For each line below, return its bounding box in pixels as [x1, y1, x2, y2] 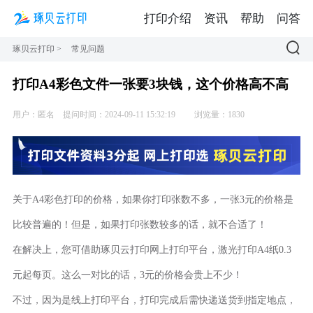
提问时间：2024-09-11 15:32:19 [56, 110, 175, 120]
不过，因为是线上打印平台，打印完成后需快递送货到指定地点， [12, 295, 296, 306]
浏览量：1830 [187, 110, 245, 120]
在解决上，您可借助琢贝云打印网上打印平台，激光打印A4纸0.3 [12, 245, 291, 256]
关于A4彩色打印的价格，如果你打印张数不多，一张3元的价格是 [12, 194, 293, 205]
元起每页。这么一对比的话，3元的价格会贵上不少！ [12, 270, 242, 281]
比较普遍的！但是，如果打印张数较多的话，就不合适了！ [12, 219, 267, 231]
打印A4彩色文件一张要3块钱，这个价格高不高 [12, 77, 289, 92]
